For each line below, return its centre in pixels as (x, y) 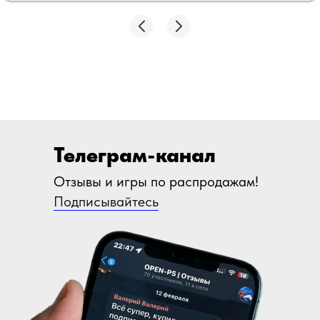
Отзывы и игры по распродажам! (156, 181)
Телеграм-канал (135, 154)
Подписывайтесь (106, 201)
